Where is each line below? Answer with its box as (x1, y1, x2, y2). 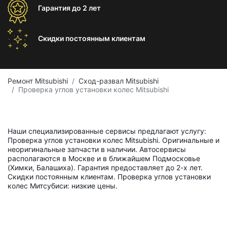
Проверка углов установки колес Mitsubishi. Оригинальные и (8, 136, 219, 144)
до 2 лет (72, 4, 101, 12)
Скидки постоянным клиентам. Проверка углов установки (8, 172, 211, 181)
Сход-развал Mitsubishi (79, 77, 159, 85)
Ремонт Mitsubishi (8, 77, 68, 85)
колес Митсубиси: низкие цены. (8, 181, 118, 190)
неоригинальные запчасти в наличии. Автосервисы (8, 145, 186, 154)
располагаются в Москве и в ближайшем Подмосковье (8, 154, 200, 163)
